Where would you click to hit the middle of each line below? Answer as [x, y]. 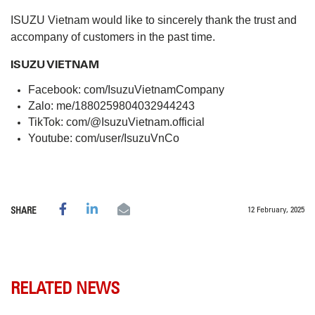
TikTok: [47, 122]
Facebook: [56, 90]
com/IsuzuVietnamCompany [154, 90]
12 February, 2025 [276, 210]
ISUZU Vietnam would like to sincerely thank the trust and [154, 20]
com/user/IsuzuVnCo [127, 139]
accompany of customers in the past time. [113, 37]
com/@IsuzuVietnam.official [135, 122]
